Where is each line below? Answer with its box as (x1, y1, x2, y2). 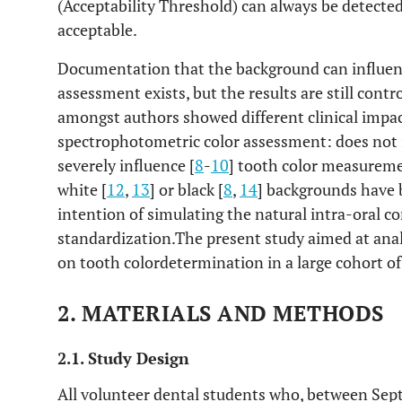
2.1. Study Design (57, 347, 189, 369)
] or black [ (150, 179, 223, 200)
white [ (57, 179, 107, 200)
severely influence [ (57, 154, 195, 176)
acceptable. (57, 19, 137, 40)
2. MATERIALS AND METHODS (57, 299, 384, 328)
